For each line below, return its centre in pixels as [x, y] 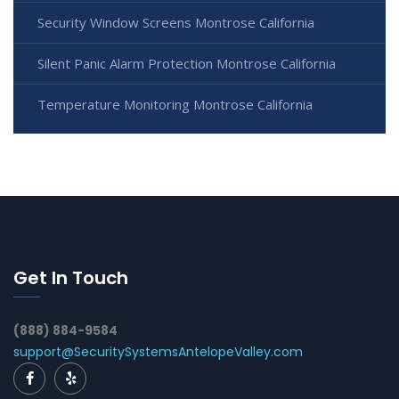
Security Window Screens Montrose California [176, 22]
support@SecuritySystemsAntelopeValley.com [158, 351]
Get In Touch [71, 277]
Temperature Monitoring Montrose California [175, 104]
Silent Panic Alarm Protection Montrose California [187, 63]
